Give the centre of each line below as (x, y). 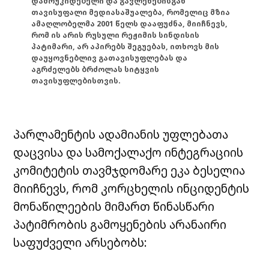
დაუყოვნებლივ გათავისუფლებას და (110, 58)
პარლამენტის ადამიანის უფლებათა (121, 134)
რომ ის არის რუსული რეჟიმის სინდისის (116, 35)
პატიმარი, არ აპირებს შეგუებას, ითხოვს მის (125, 47)
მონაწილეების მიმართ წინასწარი (114, 206)
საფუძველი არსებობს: (80, 242)
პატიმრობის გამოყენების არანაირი (120, 224)
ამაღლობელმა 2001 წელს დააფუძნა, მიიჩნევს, (130, 24)
